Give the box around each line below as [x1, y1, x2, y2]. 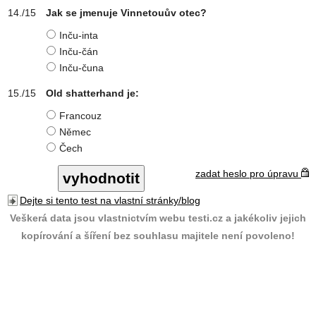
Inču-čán [59, 46, 98, 57]
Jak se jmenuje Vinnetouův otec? [46, 7, 207, 18]
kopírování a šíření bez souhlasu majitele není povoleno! [21, 230, 295, 241]
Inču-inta [59, 30, 98, 41]
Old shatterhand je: [46, 87, 139, 99]
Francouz [59, 110, 102, 121]
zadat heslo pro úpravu [195, 168, 301, 179]
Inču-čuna [59, 62, 104, 73]
